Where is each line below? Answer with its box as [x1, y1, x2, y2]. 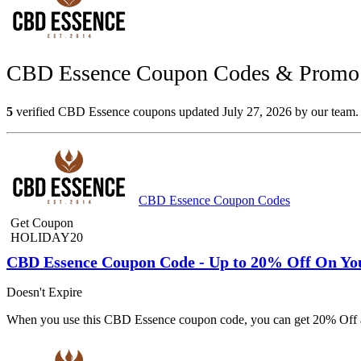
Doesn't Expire [6, 285, 82, 300]
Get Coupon [10, 216, 73, 230]
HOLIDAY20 [10, 230, 83, 245]
